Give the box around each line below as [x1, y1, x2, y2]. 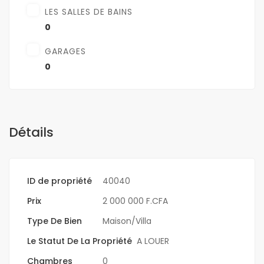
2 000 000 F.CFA [103, 195, 168, 207]
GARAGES [45, 45, 86, 58]
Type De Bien [27, 215, 82, 227]
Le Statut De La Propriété [27, 235, 132, 247]
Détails [9, 123, 54, 142]
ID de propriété [27, 175, 92, 187]
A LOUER [137, 235, 169, 247]
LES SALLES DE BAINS [45, 6, 133, 18]
